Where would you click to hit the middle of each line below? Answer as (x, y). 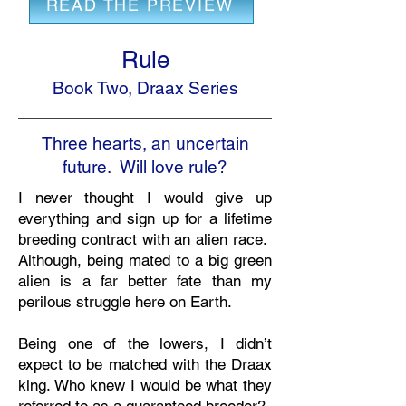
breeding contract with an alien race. (145, 239)
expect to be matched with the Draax (145, 364)
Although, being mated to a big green (145, 260)
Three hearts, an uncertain (145, 143)
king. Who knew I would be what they (145, 385)
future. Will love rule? (145, 167)
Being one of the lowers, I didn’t (145, 343)
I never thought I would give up (145, 198)
